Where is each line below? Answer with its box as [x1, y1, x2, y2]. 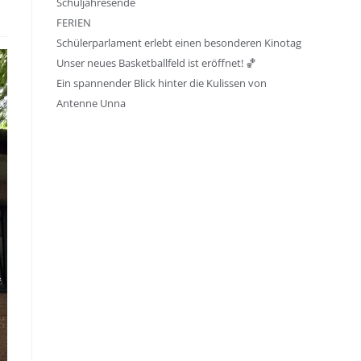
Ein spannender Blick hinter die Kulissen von [56, 76, 267, 90]
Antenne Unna [56, 96, 126, 110]
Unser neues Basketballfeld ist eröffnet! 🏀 [56, 56, 256, 70]
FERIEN [56, 15, 91, 30]
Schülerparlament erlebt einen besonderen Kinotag [56, 35, 301, 50]
